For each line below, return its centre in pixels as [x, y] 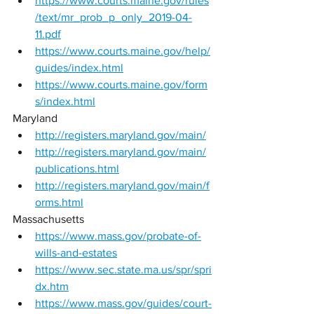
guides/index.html [79, 68]
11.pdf [48, 34]
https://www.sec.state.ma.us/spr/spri [123, 269]
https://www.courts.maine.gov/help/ [123, 51]
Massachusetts [50, 219]
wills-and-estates [76, 253]
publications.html [77, 169]
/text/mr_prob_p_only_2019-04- [114, 17]
